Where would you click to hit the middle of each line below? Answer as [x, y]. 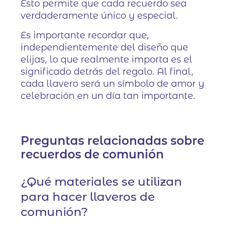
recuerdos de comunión [93, 155]
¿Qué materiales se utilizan [102, 182]
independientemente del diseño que [105, 48]
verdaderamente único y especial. [100, 16]
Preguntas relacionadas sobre [113, 141]
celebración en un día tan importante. [108, 96]
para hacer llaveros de [88, 197]
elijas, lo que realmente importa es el [107, 60]
